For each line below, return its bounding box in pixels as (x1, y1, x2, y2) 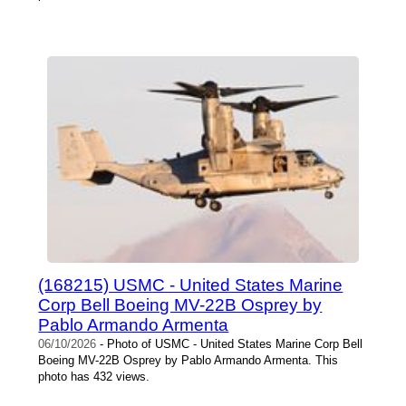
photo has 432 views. (38, 369, 150, 383)
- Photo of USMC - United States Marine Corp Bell (96, 336, 363, 351)
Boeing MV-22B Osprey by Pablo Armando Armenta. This (38, 353, 339, 367)
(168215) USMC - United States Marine (38, 275, 343, 295)
